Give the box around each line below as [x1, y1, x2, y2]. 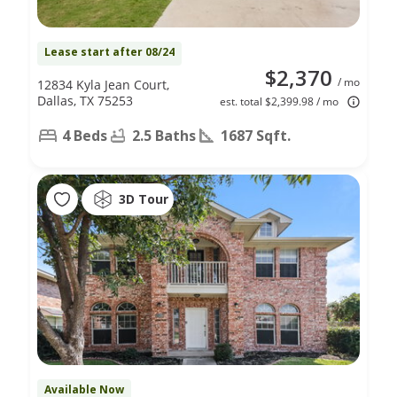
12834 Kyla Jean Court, [37, 75, 169, 93]
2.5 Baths [132, 125, 196, 145]
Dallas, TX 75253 [37, 91, 133, 109]
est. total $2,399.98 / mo [220, 93, 339, 109]
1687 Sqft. [221, 125, 291, 145]
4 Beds [62, 125, 107, 145]
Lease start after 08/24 [44, 43, 175, 59]
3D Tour [119, 191, 168, 208]
